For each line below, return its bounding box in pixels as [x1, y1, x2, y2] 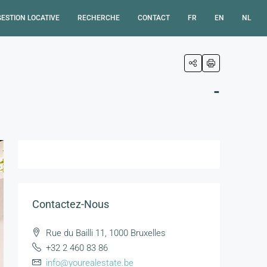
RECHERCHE [77, 14, 120, 22]
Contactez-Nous [32, 198, 109, 210]
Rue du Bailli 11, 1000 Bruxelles [46, 228, 166, 238]
